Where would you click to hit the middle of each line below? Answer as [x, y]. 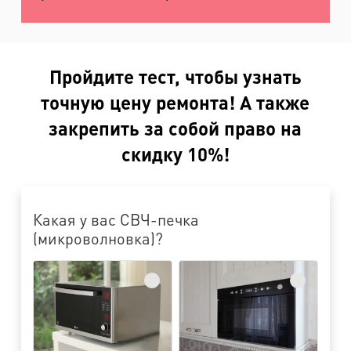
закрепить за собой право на [175, 128]
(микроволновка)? [98, 238]
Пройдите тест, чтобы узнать [175, 76]
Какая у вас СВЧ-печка [116, 219]
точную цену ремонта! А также [175, 102]
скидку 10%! [175, 154]
